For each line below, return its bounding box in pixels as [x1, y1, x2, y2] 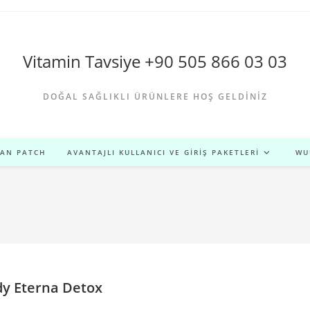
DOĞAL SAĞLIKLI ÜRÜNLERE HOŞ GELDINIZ [42, 91, 268, 102]
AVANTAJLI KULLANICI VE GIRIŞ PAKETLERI [67, 147, 259, 157]
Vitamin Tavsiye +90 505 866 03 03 [23, 50, 287, 73]
